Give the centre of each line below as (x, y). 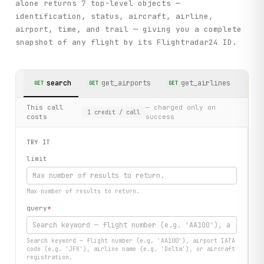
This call (45, 108)
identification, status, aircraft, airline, (115, 16)
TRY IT (38, 142)
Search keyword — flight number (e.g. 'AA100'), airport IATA (131, 241)
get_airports (126, 83)
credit (105, 112)
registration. (50, 258)
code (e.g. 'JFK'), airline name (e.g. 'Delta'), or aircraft (131, 249)
